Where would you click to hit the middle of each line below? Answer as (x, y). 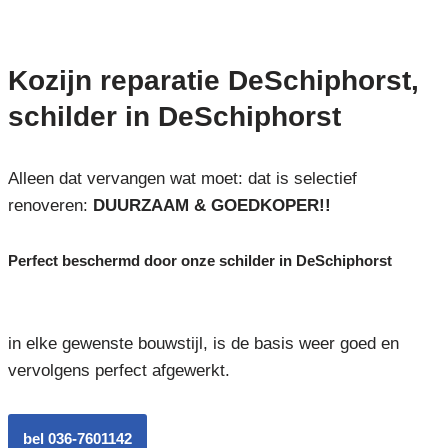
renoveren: (50, 205)
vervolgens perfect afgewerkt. (118, 370)
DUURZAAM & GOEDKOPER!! (211, 205)
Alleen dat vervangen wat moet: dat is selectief (182, 178)
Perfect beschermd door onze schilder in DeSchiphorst (199, 260)
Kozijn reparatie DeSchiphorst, (213, 80)
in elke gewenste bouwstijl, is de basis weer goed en (203, 343)
